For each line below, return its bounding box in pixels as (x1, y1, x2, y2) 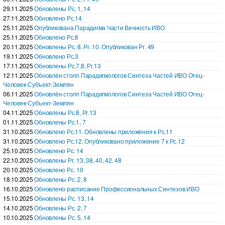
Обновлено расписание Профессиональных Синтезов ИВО (34, 184, 199, 193)
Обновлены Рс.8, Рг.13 (34, 107, 96, 117)
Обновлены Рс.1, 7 (34, 117, 86, 126)
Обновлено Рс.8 (34, 32, 79, 41)
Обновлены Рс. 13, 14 (34, 193, 94, 202)
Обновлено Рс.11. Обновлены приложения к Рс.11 (34, 127, 173, 136)
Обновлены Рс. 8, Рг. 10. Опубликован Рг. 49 (34, 42, 155, 51)
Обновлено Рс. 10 (34, 165, 83, 174)
